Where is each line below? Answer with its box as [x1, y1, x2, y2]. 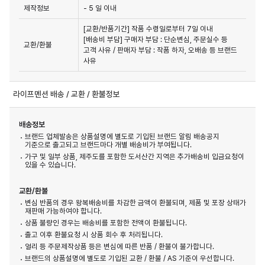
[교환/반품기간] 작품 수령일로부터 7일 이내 [83, 24, 213, 33]
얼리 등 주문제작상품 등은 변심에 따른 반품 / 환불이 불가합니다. [25, 241, 214, 251]
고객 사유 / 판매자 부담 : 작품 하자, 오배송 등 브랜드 [83, 45, 237, 54]
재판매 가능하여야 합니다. [25, 206, 102, 215]
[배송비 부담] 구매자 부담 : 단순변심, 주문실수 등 [83, 34, 228, 44]
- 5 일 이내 [83, 3, 117, 12]
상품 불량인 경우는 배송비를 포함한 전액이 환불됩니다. [25, 218, 187, 227]
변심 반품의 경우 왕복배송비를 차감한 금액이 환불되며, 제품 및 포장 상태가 [25, 198, 246, 207]
